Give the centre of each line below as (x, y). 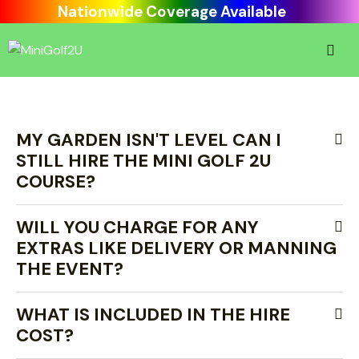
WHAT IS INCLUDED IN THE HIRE (153, 315)
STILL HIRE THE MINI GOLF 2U (143, 161)
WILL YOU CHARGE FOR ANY (137, 227)
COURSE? (56, 182)
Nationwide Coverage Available (171, 12)
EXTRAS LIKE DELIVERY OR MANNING (176, 248)
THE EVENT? (70, 269)
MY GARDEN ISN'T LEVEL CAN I (149, 140)
